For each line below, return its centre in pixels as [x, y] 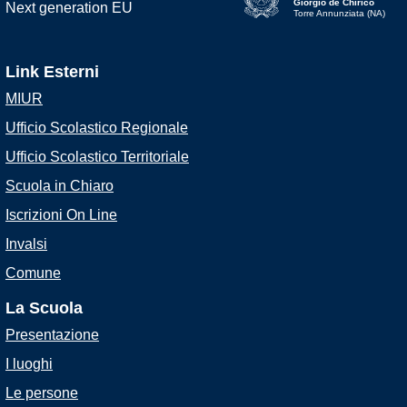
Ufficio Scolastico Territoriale [97, 157]
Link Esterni [52, 72]
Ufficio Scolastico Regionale [97, 128]
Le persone [42, 393]
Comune [33, 273]
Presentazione [52, 335]
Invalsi [26, 244]
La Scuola [44, 308]
